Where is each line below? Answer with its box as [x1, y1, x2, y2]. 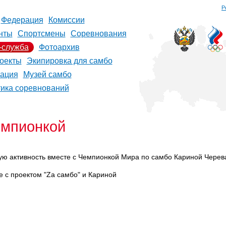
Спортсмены [17, 29, 66, 38]
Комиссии [48, 16, 85, 24]
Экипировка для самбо [26, 56, 112, 65]
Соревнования [70, 29, 127, 38]
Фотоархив [38, 43, 80, 51]
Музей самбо [23, 70, 72, 79]
